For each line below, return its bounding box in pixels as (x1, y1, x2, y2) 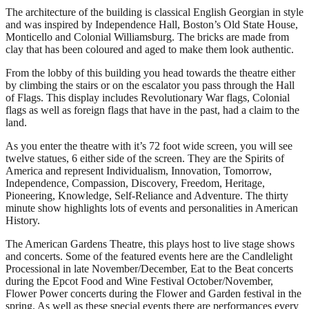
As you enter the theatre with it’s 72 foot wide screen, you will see (6, 139, 292, 152)
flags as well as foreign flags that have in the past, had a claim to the (6, 103, 299, 116)
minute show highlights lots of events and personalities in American (6, 201, 298, 214)
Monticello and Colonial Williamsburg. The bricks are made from (6, 30, 289, 43)
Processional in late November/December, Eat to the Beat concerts (6, 262, 293, 275)
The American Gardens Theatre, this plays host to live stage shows (6, 237, 295, 250)
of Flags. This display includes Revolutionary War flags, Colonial (6, 91, 290, 103)
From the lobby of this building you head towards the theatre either (6, 66, 295, 79)
